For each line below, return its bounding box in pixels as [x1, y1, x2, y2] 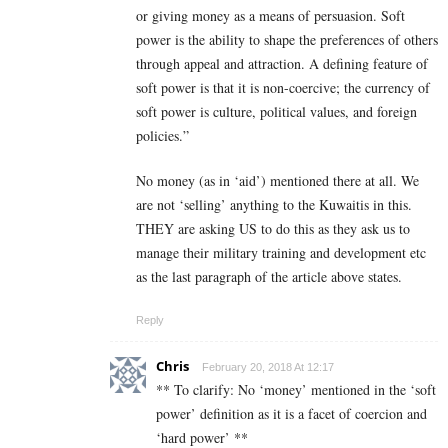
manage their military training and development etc [136, 243, 426, 263]
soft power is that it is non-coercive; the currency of [136, 78, 430, 98]
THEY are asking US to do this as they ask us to [136, 219, 410, 239]
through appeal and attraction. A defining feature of [136, 54, 428, 74]
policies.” [136, 126, 189, 146]
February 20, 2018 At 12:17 [202, 361, 334, 374]
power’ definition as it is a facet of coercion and [156, 404, 427, 424]
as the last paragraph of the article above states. [136, 267, 402, 287]
